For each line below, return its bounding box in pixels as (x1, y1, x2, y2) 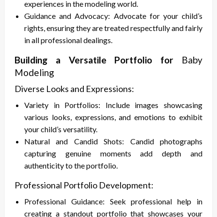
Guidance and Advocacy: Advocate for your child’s (24, 11, 202, 21)
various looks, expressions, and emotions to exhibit (24, 112, 202, 122)
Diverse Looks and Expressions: (15, 83, 134, 94)
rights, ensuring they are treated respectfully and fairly (24, 23, 202, 33)
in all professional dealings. (24, 35, 112, 45)
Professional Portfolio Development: (15, 180, 154, 191)
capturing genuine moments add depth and (24, 149, 202, 158)
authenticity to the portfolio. (24, 161, 118, 170)
